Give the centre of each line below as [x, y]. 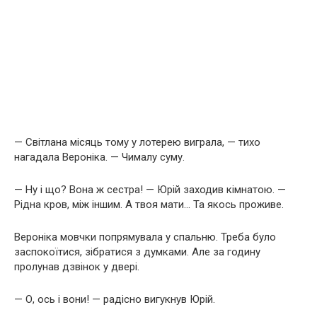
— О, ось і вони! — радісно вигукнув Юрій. [115, 299]
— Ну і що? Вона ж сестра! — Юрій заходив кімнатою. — [150, 189]
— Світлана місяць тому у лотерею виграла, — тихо [137, 142]
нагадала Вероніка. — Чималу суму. [99, 157]
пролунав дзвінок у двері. [77, 266]
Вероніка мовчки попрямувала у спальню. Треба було [145, 237]
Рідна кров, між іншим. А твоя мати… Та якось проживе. [149, 204]
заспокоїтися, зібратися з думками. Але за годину [137, 252]
